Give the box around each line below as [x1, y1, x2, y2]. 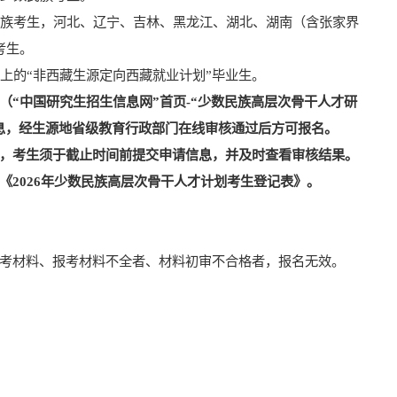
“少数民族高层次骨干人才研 [191, 94, 358, 110]
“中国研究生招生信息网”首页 [12, 94, 187, 110]
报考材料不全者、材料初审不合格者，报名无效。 [52, 253, 346, 269]
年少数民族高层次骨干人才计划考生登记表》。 [41, 174, 321, 190]
